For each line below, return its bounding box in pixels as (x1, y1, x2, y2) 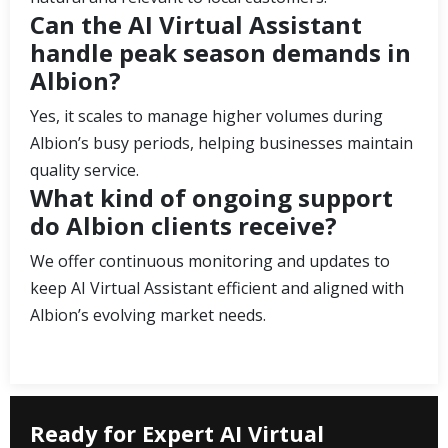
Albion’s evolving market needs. (30, 303, 266, 326)
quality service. (30, 158, 139, 181)
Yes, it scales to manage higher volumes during (30, 104, 383, 127)
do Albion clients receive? (30, 208, 337, 242)
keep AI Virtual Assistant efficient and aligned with (30, 276, 404, 299)
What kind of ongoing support (30, 180, 393, 214)
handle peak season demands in (30, 35, 411, 69)
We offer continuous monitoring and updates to (30, 249, 390, 272)
